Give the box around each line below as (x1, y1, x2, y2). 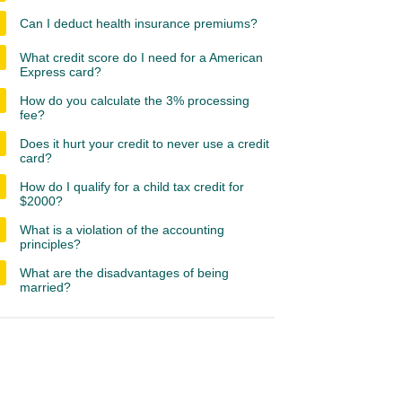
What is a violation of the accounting (20, 223, 224, 237)
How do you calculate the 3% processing (20, 93, 249, 108)
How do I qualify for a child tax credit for (20, 179, 244, 194)
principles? (20, 237, 81, 251)
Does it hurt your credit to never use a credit (20, 136, 269, 151)
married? (20, 280, 71, 294)
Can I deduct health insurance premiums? (20, 16, 258, 31)
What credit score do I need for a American (20, 50, 263, 65)
